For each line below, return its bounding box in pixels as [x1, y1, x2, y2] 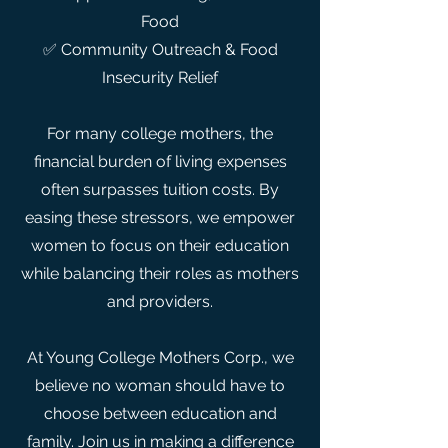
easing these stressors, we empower [25, 208, 295, 227]
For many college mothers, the [47, 124, 273, 143]
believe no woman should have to [35, 376, 285, 395]
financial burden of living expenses [33, 152, 287, 171]
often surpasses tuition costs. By [41, 180, 279, 199]
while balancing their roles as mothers [21, 264, 299, 283]
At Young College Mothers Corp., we [26, 348, 294, 367]
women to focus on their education [31, 236, 289, 255]
